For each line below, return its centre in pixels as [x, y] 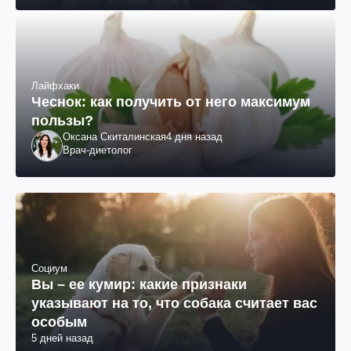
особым [59, 322]
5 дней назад [62, 338]
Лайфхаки [55, 86]
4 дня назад [194, 137]
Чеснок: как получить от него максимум [171, 102]
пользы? [62, 121]
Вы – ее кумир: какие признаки [139, 284]
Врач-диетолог [98, 150]
